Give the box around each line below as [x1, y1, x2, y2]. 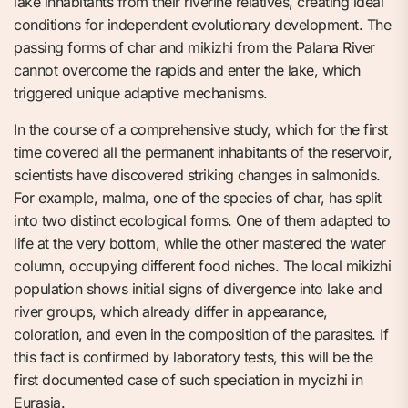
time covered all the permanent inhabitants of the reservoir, [14, 143, 392, 162]
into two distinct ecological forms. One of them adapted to [14, 211, 390, 230]
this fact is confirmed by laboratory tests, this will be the [14, 348, 372, 367]
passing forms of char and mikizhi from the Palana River [14, 38, 375, 57]
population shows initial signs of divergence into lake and [14, 280, 382, 299]
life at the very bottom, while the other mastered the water [14, 234, 386, 253]
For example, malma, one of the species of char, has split [14, 189, 382, 208]
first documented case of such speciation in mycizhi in [14, 371, 362, 390]
